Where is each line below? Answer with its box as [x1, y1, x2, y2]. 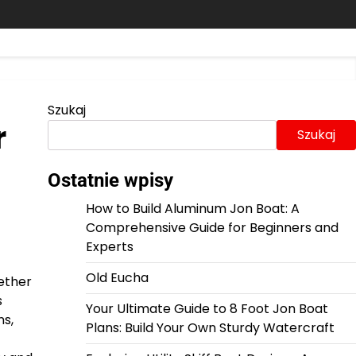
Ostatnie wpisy [47, 169, 173, 192]
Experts [85, 238, 133, 256]
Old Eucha [85, 269, 149, 287]
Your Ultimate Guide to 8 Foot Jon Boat [85, 300, 328, 318]
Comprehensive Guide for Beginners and [85, 219, 339, 237]
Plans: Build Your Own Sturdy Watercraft [85, 319, 335, 337]
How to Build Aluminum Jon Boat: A [85, 199, 300, 218]
